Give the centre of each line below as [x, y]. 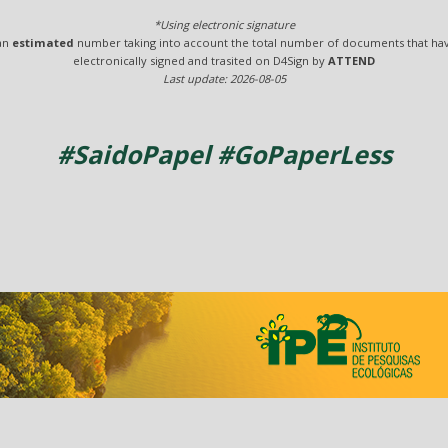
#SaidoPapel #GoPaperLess [224, 154]
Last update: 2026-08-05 [224, 79]
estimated [43, 43]
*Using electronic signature [224, 25]
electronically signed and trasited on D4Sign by [200, 61]
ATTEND [351, 61]
